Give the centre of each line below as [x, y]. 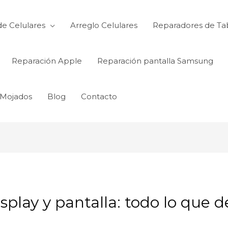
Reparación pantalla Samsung [155, 61]
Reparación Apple [47, 61]
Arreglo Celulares [104, 25]
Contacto [99, 96]
